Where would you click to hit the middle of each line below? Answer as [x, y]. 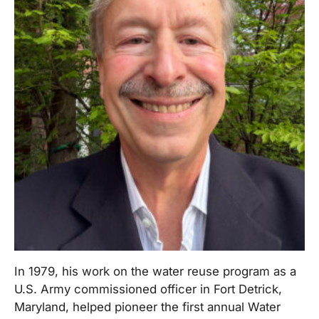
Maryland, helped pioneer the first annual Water [147, 307]
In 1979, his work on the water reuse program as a [155, 271]
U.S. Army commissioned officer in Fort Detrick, [148, 289]
